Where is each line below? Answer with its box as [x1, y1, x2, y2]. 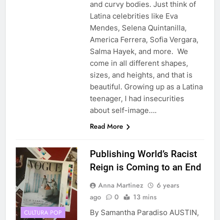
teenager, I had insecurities [89, 94, 184, 104]
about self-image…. [89, 106, 157, 115]
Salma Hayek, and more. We [89, 47, 188, 56]
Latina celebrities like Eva [89, 11, 178, 21]
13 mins [133, 192, 157, 202]
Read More [89, 121, 123, 132]
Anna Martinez [98, 180, 143, 191]
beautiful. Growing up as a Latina [89, 82, 203, 92]
